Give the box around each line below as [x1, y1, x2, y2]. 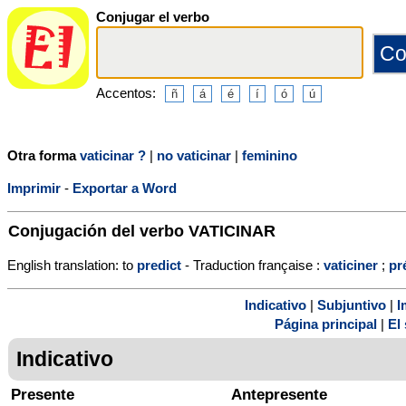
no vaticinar [157, 147, 231, 163]
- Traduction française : [181, 256, 324, 273]
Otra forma [7, 147, 80, 163]
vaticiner [324, 256, 378, 273]
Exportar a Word [72, 179, 177, 196]
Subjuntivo [317, 297, 386, 314]
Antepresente [231, 386, 328, 404]
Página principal [275, 316, 377, 333]
